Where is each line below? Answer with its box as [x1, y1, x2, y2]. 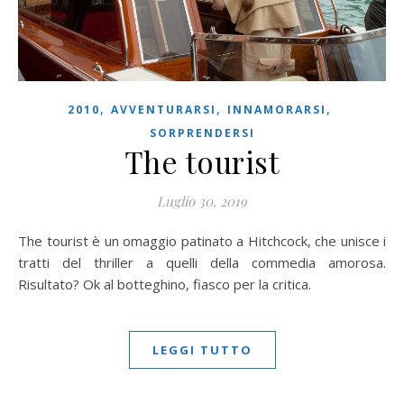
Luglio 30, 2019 [157, 192, 247, 211]
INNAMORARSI [226, 102, 326, 118]
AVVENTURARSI [110, 102, 216, 118]
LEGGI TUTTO [151, 342, 252, 359]
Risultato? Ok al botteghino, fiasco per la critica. [18, 275, 311, 294]
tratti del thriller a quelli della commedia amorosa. [18, 253, 386, 272]
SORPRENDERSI [149, 125, 255, 142]
